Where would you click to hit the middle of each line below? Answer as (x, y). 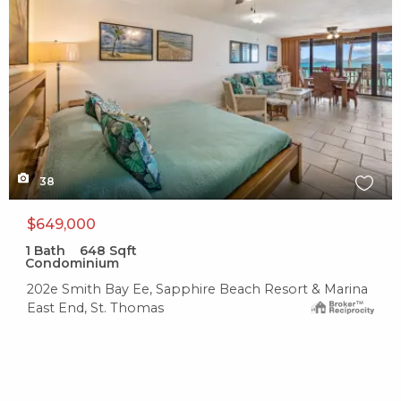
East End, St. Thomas (95, 308)
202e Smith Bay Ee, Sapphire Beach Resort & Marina (197, 290)
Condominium (72, 264)
